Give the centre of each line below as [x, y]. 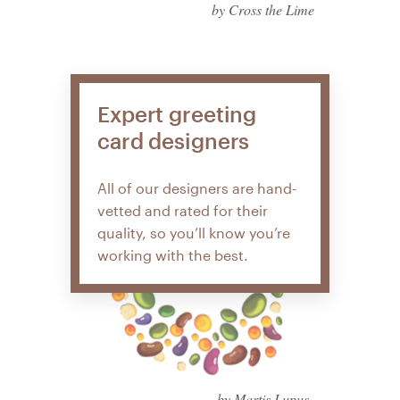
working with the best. [173, 255]
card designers [174, 140]
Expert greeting [177, 113]
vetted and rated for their [183, 211]
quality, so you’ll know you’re [194, 233]
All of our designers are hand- [197, 188]
